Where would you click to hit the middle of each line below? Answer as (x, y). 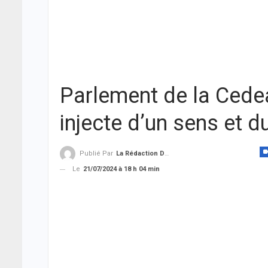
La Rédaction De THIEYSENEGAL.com (140, 154)
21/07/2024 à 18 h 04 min (121, 169)
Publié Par (97, 154)
